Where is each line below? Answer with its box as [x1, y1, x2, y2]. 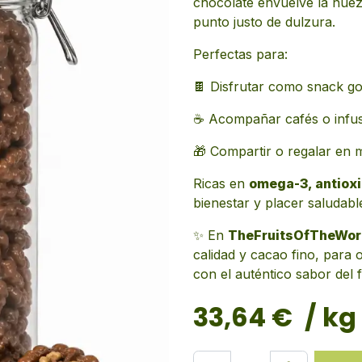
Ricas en [193, 175, 249, 192]
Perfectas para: [193, 46, 288, 62]
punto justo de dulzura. [193, 14, 335, 30]
